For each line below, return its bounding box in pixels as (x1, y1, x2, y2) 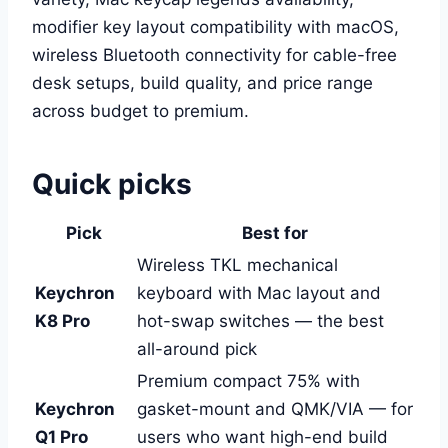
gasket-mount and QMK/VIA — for (137, 398, 413, 419)
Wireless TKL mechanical (137, 254, 338, 275)
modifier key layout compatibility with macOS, (32, 16, 399, 37)
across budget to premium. (32, 100, 249, 121)
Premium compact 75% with (137, 370, 360, 391)
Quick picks (32, 166, 192, 201)
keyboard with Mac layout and (137, 282, 381, 303)
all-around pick (137, 338, 257, 359)
